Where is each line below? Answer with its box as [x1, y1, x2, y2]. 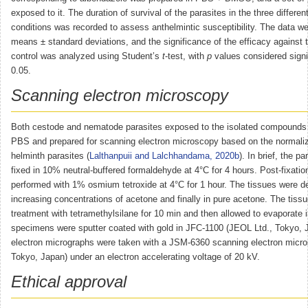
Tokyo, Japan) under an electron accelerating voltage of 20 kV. [11, 252, 260, 262]
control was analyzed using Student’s [11, 51, 162, 61]
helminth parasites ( [11, 151, 89, 161]
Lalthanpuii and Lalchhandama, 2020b [89, 151, 239, 161]
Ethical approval [11, 272, 126, 291]
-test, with [165, 51, 207, 61]
